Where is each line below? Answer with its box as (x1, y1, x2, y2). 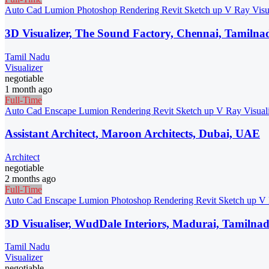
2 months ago (5, 173, 56, 184)
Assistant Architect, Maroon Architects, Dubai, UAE (5, 127, 260, 141)
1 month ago (5, 83, 52, 94)
